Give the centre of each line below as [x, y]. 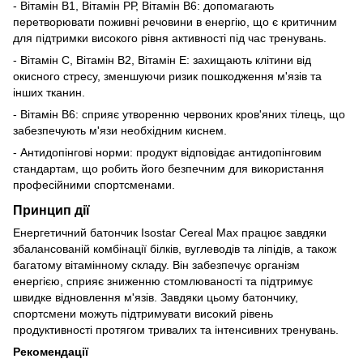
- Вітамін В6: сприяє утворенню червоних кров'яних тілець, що [179, 115]
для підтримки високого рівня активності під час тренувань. [170, 38]
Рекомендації [51, 351]
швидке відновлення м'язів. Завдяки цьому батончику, [156, 297]
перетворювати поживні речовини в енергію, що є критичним [175, 22]
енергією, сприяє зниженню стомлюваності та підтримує [163, 281]
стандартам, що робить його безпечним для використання [169, 169]
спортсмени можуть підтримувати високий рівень [143, 313]
